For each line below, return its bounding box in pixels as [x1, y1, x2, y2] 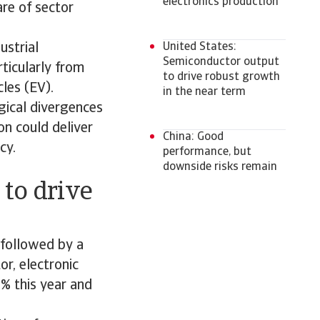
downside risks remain [163, 161, 277, 173]
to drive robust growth [163, 71, 280, 83]
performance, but [163, 146, 251, 158]
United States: [163, 41, 236, 53]
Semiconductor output [163, 56, 279, 68]
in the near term [163, 86, 246, 98]
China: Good [163, 131, 224, 143]
